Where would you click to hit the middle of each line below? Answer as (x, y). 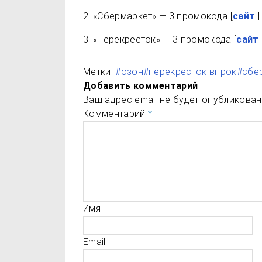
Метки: (98, 72)
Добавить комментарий (141, 86)
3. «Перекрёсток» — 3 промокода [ (160, 39)
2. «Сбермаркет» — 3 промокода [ (158, 16)
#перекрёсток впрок (190, 72)
